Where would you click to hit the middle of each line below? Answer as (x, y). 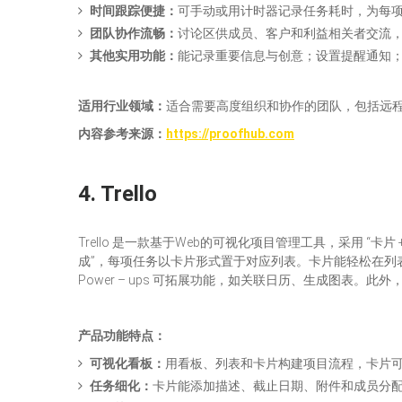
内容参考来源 (116, 134)
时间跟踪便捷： (134, 11)
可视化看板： (127, 363)
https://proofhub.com (230, 134)
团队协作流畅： (134, 33)
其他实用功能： (134, 56)
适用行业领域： (122, 106)
